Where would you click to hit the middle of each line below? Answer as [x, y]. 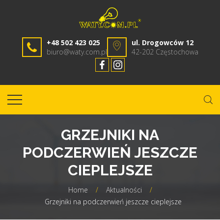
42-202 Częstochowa [165, 52]
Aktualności [124, 190]
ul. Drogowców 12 [162, 42]
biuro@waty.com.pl [77, 52]
